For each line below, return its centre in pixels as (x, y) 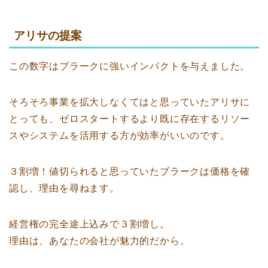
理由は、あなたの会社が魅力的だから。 (100, 241)
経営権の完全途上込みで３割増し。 (89, 224)
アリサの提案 (48, 36)
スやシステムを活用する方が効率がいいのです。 (120, 136)
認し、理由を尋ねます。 (64, 188)
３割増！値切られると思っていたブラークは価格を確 (130, 172)
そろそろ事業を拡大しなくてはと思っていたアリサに (130, 102)
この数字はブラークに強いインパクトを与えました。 (130, 66)
